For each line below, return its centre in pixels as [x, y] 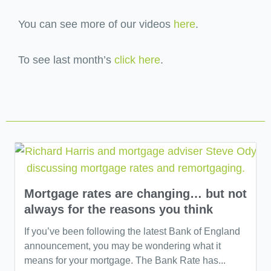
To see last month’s [66, 60]
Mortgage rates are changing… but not [135, 193]
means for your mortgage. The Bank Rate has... [125, 260]
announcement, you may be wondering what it [122, 246]
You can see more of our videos [96, 24]
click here [137, 60]
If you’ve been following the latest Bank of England [132, 231]
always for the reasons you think [119, 209]
